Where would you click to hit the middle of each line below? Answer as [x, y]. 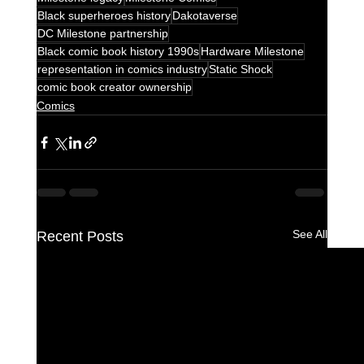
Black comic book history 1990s [118, 52]
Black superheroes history [104, 16]
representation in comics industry [122, 69]
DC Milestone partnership [102, 34]
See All [310, 234]
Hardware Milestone [252, 52]
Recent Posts [80, 237]
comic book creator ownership [114, 87]
